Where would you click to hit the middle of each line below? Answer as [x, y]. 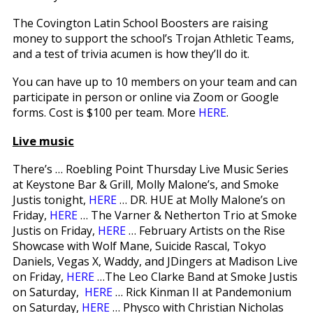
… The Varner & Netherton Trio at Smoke [187, 215]
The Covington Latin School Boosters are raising [140, 23]
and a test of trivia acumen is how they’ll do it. [131, 53]
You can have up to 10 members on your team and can [154, 81]
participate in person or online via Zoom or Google [145, 97]
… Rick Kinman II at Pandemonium [202, 292]
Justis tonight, [50, 199]
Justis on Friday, [55, 230]
